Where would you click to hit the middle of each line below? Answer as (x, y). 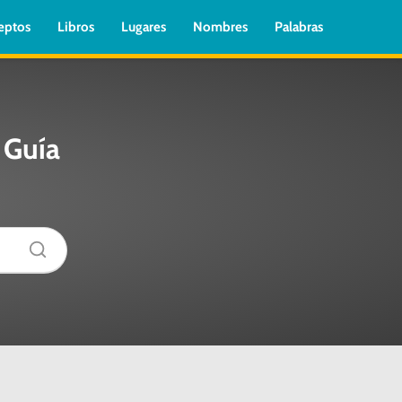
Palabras (299, 27)
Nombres (220, 27)
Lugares (144, 27)
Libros (76, 27)
